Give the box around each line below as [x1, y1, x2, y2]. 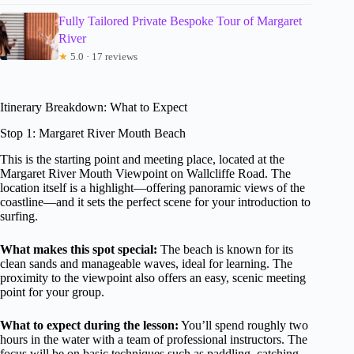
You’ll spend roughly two [179, 318, 308, 332]
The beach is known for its [157, 242, 293, 256]
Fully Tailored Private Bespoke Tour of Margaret [58, 14, 302, 28]
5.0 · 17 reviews [67, 51, 137, 63]
